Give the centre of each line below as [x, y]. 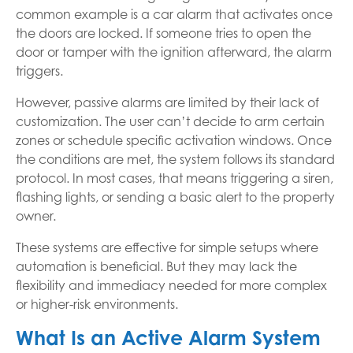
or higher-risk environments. [97, 304]
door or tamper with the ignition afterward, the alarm [174, 52]
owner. [36, 216]
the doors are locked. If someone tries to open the [163, 33]
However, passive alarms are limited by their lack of [167, 102]
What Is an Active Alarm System [168, 338]
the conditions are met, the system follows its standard [175, 159]
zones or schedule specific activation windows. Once [174, 140]
